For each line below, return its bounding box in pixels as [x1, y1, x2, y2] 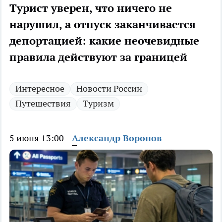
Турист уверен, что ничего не [9, 1, 172, 15]
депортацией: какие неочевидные [9, 34, 199, 48]
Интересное [15, 83, 64, 95]
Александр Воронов [72, 132, 162, 144]
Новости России [76, 83, 142, 95]
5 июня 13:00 [9, 132, 64, 144]
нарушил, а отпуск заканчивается [9, 17, 196, 32]
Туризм [83, 98, 114, 110]
